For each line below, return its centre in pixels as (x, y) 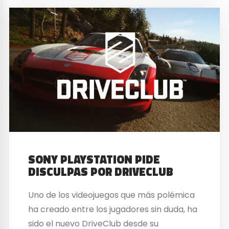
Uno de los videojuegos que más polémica (112, 195)
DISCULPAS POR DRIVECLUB (101, 171)
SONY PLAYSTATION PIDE (94, 159)
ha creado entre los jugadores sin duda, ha (113, 209)
